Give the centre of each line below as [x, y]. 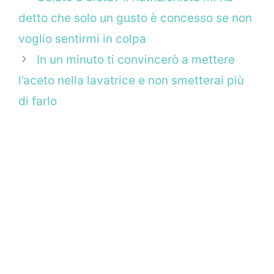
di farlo [38, 102]
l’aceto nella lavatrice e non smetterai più [131, 81]
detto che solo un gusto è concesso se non [135, 18]
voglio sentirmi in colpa [82, 39]
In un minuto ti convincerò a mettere [136, 60]
